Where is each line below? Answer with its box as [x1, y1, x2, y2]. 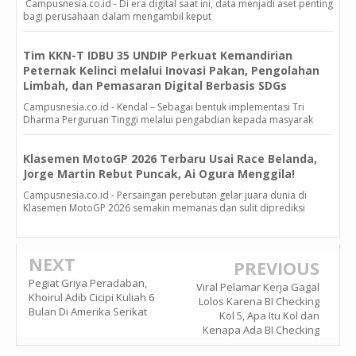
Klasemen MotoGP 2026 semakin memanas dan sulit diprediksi [23, 200, 305, 215]
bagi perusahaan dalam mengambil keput [23, 9, 211, 23]
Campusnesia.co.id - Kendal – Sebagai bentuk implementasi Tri [23, 99, 304, 114]
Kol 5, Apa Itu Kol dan [219, 308, 319, 323]
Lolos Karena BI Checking [199, 293, 319, 308]
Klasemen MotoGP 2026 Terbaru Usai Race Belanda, [23, 150, 317, 166]
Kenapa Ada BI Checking [203, 322, 319, 337]
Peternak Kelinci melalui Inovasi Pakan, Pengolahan [23, 62, 319, 78]
